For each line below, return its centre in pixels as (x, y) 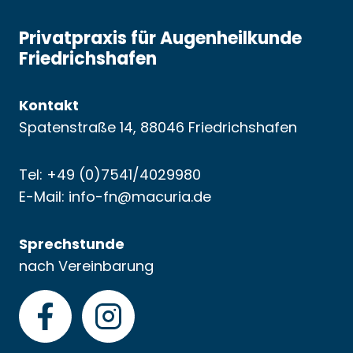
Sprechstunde (72, 244)
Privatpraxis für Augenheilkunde (160, 38)
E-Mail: (44, 197)
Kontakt (49, 105)
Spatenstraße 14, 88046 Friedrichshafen (160, 127)
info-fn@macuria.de (140, 197)
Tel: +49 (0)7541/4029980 (112, 175)
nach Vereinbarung (86, 266)
